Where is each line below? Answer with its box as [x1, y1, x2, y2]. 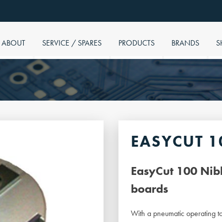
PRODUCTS [118, 37, 155, 48]
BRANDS [171, 37, 199, 48]
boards [131, 181, 168, 197]
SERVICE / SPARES [42, 37, 102, 48]
